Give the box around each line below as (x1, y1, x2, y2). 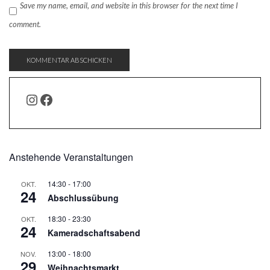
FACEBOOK (39, 90, 114, 108)
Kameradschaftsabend (48, 227, 140, 239)
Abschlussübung (48, 192, 119, 204)
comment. (9, 19, 41, 29)
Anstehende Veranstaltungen (9, 150, 133, 164)
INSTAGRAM (24, 90, 106, 108)
